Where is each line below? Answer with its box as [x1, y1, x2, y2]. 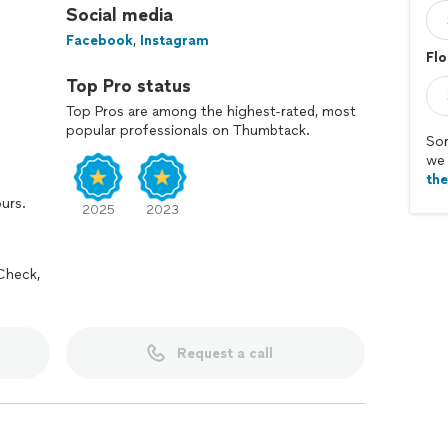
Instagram [140, 32, 209, 49]
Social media [66, 4, 173, 26]
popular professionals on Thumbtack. [66, 122, 310, 139]
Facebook [66, 32, 133, 49]
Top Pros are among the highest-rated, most [66, 103, 356, 120]
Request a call [176, 344, 273, 362]
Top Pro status [66, 75, 191, 97]
